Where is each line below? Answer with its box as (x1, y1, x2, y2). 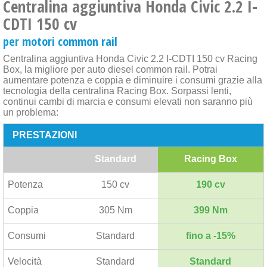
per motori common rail (3, 33, 117, 49)
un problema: (3, 107, 58, 117)
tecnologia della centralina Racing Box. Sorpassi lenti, (3, 86, 231, 96)
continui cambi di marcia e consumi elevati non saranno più (3, 97, 253, 107)
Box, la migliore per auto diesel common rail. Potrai (3, 64, 218, 74)
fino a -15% (185, 231, 235, 241)
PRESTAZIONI (13, 130, 77, 140)
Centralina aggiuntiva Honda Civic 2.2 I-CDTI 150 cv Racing (3, 54, 257, 64)
